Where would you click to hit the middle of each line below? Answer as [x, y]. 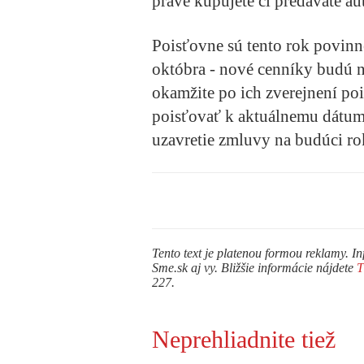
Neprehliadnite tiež [244, 339]
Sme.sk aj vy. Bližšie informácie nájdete [254, 267]
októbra [179, 69]
